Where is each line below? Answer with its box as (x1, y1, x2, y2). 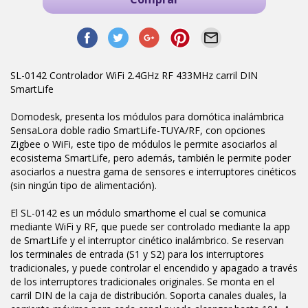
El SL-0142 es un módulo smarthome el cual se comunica (10, 206, 266, 220)
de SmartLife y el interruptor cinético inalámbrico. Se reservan (10, 234, 284, 247)
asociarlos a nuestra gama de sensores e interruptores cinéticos (10, 165, 296, 179)
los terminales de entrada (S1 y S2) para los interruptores (10, 247, 264, 261)
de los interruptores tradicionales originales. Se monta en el (10, 275, 274, 289)
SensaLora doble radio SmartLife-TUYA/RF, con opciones (10, 124, 265, 137)
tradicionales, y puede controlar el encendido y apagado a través (10, 261, 298, 275)
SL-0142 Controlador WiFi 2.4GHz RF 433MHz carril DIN (10, 69, 258, 82)
